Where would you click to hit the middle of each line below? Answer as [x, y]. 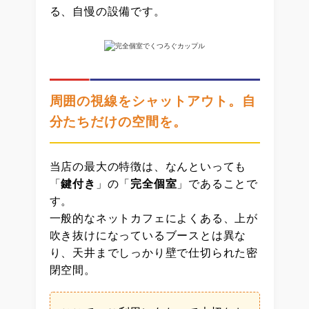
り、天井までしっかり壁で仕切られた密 [153, 252]
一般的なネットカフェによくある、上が [153, 217]
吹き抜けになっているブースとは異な [148, 235]
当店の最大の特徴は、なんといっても [148, 166]
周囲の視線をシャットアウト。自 [152, 100]
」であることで [217, 183]
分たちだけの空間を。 [118, 121]
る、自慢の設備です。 [107, 10]
